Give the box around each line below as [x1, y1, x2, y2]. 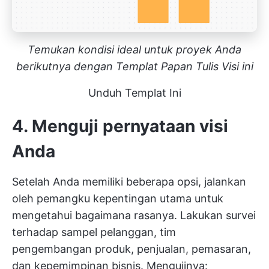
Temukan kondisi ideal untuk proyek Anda [28, 43, 241, 56]
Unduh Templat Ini [88, 86, 181, 99]
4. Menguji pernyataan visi [12, 115, 228, 136]
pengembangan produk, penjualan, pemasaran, [12, 242, 251, 255]
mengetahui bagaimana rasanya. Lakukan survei [12, 208, 256, 222]
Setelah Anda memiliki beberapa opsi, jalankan [12, 175, 246, 188]
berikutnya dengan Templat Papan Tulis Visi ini [16, 59, 253, 73]
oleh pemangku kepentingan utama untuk [12, 192, 223, 205]
